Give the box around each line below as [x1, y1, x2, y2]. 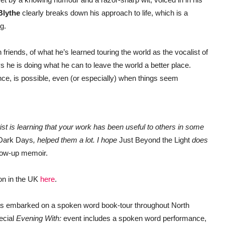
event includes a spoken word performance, [61, 214, 206, 223]
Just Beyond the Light [119, 136, 190, 145]
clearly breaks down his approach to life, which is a [20, 9, 188, 18]
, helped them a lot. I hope [33, 136, 119, 145]
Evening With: [16, 214, 61, 223]
